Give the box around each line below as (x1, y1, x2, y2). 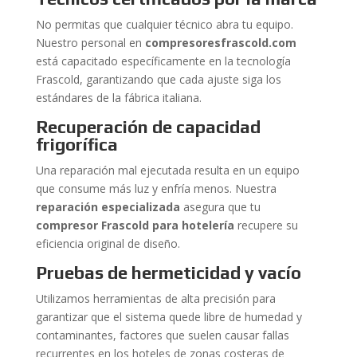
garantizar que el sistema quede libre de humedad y (35, 309, 302, 324)
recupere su (233, 218, 298, 233)
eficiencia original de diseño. (35, 236, 180, 251)
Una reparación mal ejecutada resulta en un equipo (35, 163, 300, 178)
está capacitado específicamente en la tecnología (35, 53, 291, 69)
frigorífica (35, 134, 118, 155)
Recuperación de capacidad (35, 116, 261, 137)
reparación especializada (35, 199, 180, 214)
